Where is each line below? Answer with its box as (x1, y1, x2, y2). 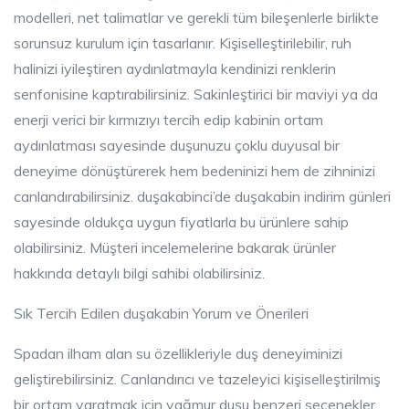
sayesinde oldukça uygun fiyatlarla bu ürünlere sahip (14, 212, 349, 231)
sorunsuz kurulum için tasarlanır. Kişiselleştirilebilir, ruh (14, 33, 351, 52)
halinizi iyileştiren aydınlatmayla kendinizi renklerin (14, 58, 336, 78)
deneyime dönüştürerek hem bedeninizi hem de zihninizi (14, 161, 375, 180)
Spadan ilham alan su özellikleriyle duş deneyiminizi (14, 343, 342, 362)
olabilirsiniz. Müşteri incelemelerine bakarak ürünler (14, 237, 336, 257)
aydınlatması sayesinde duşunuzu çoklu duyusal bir (14, 135, 340, 154)
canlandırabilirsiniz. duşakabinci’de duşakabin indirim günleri (14, 186, 391, 205)
